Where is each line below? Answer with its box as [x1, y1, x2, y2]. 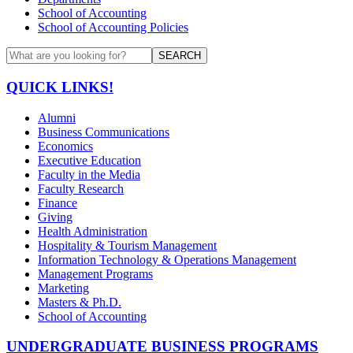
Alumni [38, 110, 76, 124]
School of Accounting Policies [38, 20, 188, 35]
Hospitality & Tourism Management [38, 238, 217, 252]
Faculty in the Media [38, 167, 140, 181]
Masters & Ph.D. [38, 295, 121, 309]
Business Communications [38, 124, 169, 139]
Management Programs [38, 266, 153, 281]
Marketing [38, 281, 89, 295]
